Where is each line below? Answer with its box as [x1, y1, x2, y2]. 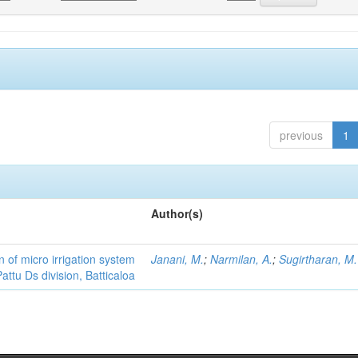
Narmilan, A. [210, 251, 273, 267]
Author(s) [151, 205, 204, 221]
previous [279, 127, 323, 143]
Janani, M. [151, 251, 205, 267]
